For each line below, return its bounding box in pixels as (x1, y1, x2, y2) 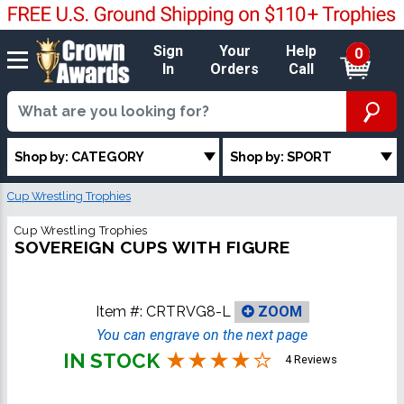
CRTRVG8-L (145, 302, 231, 320)
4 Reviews (284, 353, 337, 367)
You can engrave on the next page (96, 326, 308, 344)
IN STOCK (62, 349, 160, 373)
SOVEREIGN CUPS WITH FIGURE (14, 237, 290, 258)
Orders (210, 60, 260, 78)
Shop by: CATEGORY (14, 148, 144, 164)
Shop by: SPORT (230, 148, 333, 164)
